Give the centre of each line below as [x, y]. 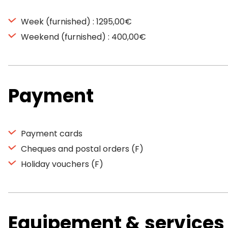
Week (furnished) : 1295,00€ [75, 22]
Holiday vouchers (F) [61, 164]
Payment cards [51, 134]
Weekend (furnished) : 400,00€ [82, 37]
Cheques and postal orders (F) [81, 149]
